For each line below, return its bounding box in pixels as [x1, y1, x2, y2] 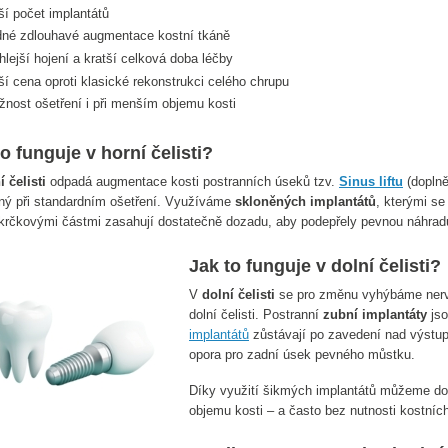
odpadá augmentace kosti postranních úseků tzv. [46, 174, 339, 190]
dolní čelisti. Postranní [189, 306, 323, 322]
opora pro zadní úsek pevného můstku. [189, 346, 415, 362]
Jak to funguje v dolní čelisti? [189, 256, 441, 277]
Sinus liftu [339, 174, 403, 190]
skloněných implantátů [235, 194, 376, 210]
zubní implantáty [323, 306, 427, 322]
